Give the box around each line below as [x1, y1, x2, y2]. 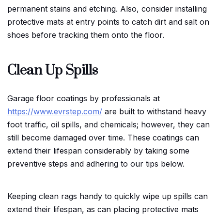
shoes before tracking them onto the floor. [7, 30, 164, 40]
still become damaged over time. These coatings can [7, 132, 199, 142]
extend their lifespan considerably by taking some [7, 145, 189, 155]
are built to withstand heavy [102, 106, 206, 116]
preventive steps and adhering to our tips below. [7, 158, 185, 169]
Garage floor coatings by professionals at [7, 93, 160, 103]
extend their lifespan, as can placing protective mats [7, 204, 199, 214]
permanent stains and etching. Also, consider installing [7, 3, 207, 14]
